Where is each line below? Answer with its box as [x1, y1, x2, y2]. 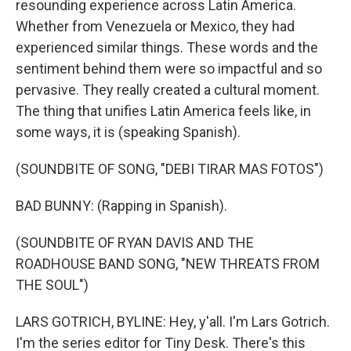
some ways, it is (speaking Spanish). [16, 124, 241, 140]
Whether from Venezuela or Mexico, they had [16, 18, 295, 34]
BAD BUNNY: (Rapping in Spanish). [16, 197, 227, 214]
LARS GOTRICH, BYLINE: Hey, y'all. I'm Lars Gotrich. [16, 313, 330, 330]
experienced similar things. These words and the [16, 39, 318, 56]
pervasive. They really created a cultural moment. [16, 81, 320, 98]
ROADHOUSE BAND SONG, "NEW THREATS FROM [16, 255, 320, 272]
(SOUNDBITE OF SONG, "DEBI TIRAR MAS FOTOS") [16, 161, 324, 177]
